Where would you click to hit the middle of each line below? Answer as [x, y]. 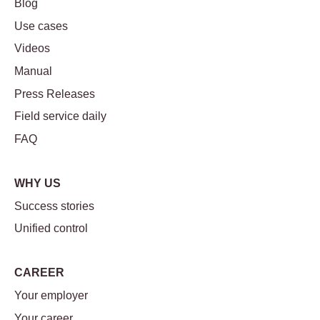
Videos [32, 49]
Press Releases [55, 94]
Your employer [51, 296]
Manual [33, 71]
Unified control [51, 229]
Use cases [41, 26]
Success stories [54, 206]
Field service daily [60, 116]
